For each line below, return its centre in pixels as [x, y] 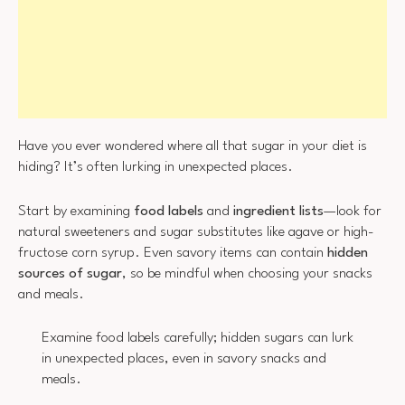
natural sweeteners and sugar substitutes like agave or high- [196, 232]
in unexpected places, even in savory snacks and [184, 359]
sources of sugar [70, 273]
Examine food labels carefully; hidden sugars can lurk [197, 339]
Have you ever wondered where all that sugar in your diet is [193, 147]
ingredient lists [278, 211]
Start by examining [76, 211]
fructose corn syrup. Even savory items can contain [173, 253]
